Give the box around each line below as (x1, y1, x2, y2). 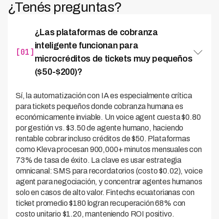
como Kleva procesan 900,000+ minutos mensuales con (16, 145, 202, 153)
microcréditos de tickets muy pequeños (34, 54, 193, 64)
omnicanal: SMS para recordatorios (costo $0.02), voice (16, 167, 203, 175)
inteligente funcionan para (34, 41, 138, 50)
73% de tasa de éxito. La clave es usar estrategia (16, 156, 182, 164)
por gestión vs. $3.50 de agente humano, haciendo (16, 124, 184, 132)
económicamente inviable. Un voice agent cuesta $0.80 (16, 113, 201, 121)
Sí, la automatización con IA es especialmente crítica (16, 91, 192, 100)
